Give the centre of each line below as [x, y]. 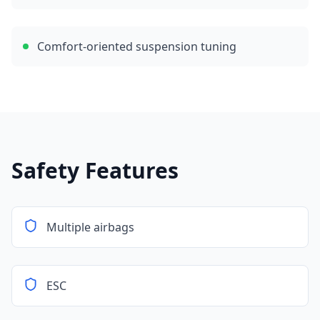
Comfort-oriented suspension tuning [137, 46]
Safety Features [95, 170]
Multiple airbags [90, 227]
